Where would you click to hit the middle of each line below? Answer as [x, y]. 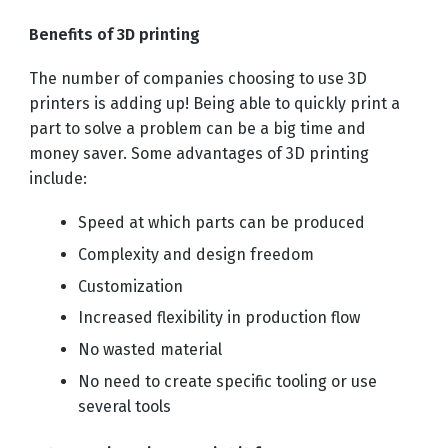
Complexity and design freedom [195, 254]
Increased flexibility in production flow [218, 318]
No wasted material [149, 350]
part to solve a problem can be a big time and [197, 128]
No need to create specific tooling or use [227, 382]
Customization [130, 286]
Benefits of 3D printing [114, 34]
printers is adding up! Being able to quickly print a [214, 103]
